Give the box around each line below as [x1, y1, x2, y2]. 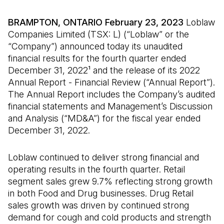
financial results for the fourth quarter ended [8, 53, 186, 63]
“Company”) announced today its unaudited [8, 41, 182, 51]
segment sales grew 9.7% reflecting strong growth [8, 176, 212, 186]
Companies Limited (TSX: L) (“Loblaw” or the [8, 29, 189, 39]
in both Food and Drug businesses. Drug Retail [8, 188, 193, 198]
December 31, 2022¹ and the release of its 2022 [8, 65, 200, 75]
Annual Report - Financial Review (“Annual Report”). [8, 77, 215, 87]
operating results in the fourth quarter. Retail [8, 164, 185, 174]
